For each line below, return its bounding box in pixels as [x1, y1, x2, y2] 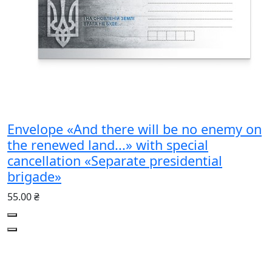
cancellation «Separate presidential [7, 151, 222, 169]
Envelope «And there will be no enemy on [7, 120, 262, 138]
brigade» [7, 167, 61, 185]
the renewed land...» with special [7, 135, 208, 154]
